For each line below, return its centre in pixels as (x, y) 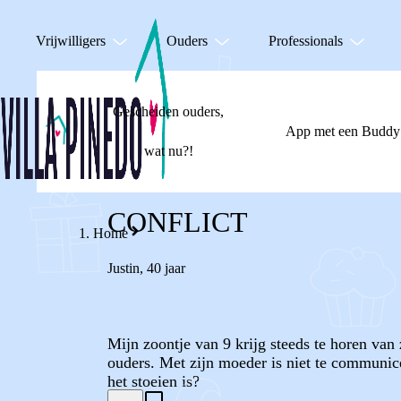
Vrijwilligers (71, 41)
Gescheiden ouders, (168, 111)
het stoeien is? (154, 381)
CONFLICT (178, 222)
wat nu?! (168, 151)
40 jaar (166, 268)
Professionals (306, 41)
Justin (124, 268)
